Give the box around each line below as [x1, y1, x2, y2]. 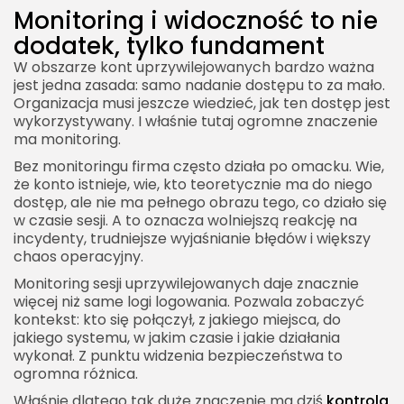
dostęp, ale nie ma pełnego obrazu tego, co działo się [14, 191, 387, 213]
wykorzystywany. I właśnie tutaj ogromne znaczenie [14, 110, 378, 132]
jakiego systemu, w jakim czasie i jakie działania [14, 326, 340, 348]
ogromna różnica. [14, 363, 138, 384]
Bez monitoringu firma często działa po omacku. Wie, [14, 155, 384, 177]
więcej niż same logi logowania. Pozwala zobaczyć [14, 290, 364, 312]
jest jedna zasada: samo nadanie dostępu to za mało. [14, 74, 385, 96]
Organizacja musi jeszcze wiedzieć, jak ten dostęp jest [14, 92, 390, 114]
